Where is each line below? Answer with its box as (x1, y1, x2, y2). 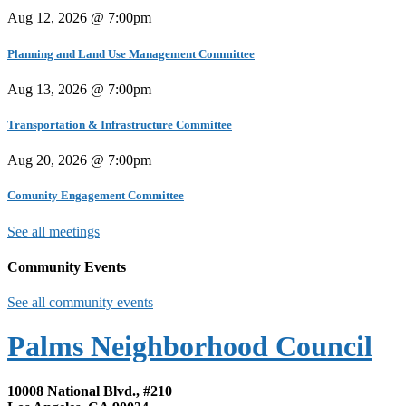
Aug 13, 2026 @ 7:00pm (7, 81, 151, 97)
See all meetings (7, 223, 100, 239)
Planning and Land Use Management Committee (7, 46, 255, 61)
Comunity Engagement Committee (7, 188, 184, 203)
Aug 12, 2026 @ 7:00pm (7, 10, 151, 26)
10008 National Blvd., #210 (7, 382, 172, 399)
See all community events (7, 295, 153, 311)
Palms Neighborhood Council (7, 330, 372, 363)
